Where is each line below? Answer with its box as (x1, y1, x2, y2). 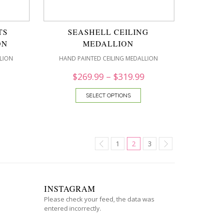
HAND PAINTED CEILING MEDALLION (59, 54, 158, 62)
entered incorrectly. (44, 204, 101, 213)
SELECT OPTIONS (86, 92, 131, 99)
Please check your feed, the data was (44, 195, 155, 203)
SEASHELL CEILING (68, 27, 149, 37)
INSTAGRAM (44, 183, 95, 194)
